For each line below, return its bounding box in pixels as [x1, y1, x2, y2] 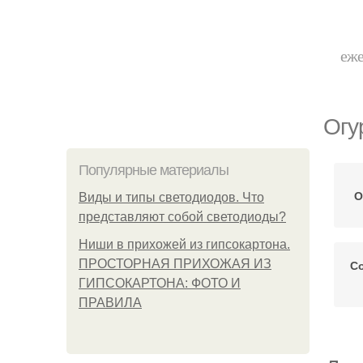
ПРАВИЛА [79, 296, 142, 310]
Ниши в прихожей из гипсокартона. [79, 237, 290, 251]
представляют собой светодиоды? [79, 210, 286, 224]
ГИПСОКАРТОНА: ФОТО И [79, 276, 241, 290]
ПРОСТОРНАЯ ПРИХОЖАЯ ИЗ [79, 257, 271, 271]
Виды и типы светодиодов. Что [79, 190, 264, 204]
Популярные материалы [79, 162, 228, 178]
